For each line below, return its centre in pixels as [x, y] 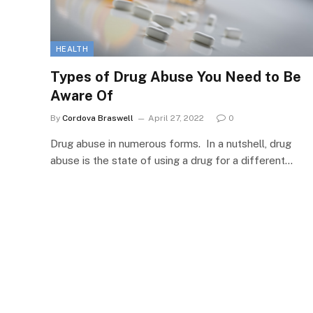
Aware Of [82, 95]
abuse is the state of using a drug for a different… [172, 160]
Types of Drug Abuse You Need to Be [176, 77]
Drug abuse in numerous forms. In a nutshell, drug [171, 143]
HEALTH [72, 49]
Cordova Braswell [98, 118]
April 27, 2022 [176, 118]
